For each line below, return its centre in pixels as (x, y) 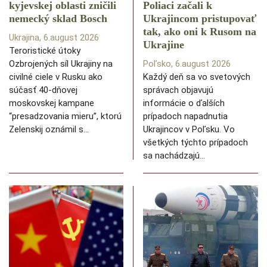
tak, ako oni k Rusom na (200, 32)
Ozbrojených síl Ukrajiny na (61, 64)
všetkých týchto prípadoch (195, 143)
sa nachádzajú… (174, 156)
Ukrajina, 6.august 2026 (54, 38)
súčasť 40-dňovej (43, 90)
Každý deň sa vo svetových (197, 77)
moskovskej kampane (52, 103)
